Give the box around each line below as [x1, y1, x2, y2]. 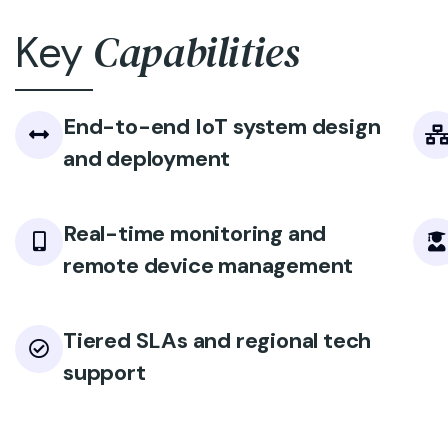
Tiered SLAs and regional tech [63, 326, 372, 355]
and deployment [63, 144, 231, 173]
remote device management [63, 251, 354, 280]
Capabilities [93, 23, 300, 81]
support [63, 358, 146, 387]
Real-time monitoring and [63, 219, 327, 248]
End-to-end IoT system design [63, 112, 381, 141]
